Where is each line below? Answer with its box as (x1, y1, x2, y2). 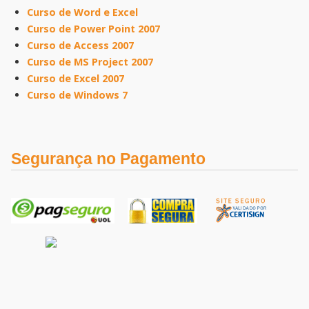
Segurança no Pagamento (11, 150, 206, 168)
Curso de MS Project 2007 (26, 55, 153, 68)
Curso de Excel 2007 (26, 72, 124, 85)
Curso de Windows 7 (26, 88, 128, 101)
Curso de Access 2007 (26, 39, 134, 52)
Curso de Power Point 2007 (26, 22, 160, 35)
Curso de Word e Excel (26, 6, 138, 19)
